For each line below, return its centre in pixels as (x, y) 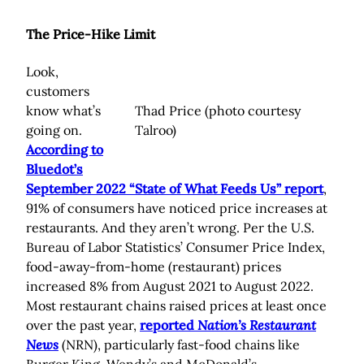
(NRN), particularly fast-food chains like (179, 345)
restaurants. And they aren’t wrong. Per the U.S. (170, 228)
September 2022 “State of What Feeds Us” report (175, 189)
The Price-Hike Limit (91, 35)
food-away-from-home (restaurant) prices (154, 267)
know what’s (63, 111)
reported (169, 325)
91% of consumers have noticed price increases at (177, 208)
